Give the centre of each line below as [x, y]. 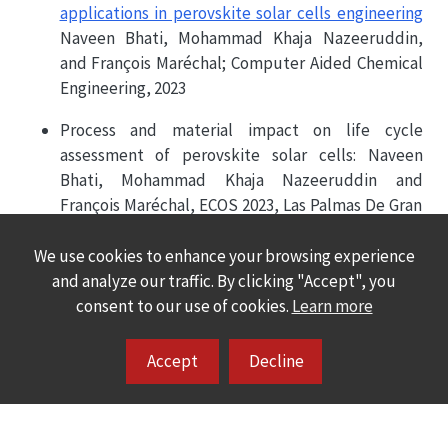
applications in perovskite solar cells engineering [241, 13]
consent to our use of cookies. [183, 306]
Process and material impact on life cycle [241, 130]
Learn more [332, 306]
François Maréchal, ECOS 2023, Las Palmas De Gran [241, 205]
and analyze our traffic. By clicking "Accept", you [224, 281]
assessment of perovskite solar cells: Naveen [241, 155]
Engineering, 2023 [122, 88]
